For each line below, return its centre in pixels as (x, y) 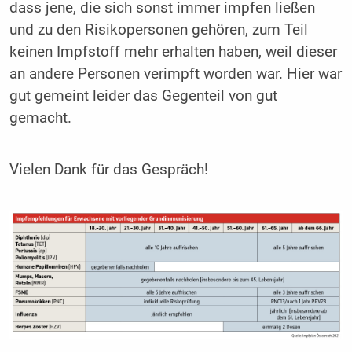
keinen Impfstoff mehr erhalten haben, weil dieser (173, 52)
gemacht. (40, 118)
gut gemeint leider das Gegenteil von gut (143, 96)
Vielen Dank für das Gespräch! (108, 170)
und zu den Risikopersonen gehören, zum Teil (158, 30)
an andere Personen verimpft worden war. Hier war (175, 74)
